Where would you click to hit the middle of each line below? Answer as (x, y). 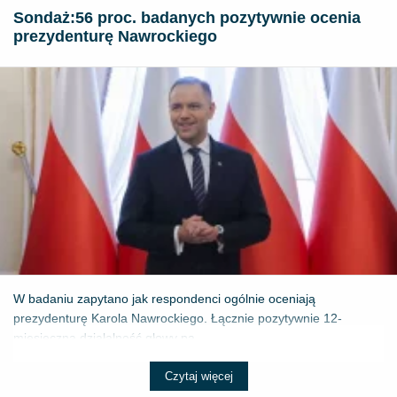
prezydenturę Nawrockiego (115, 37)
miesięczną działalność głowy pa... (109, 338)
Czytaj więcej (198, 377)
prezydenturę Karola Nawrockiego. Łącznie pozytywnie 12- (178, 319)
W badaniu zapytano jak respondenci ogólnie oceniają (164, 299)
